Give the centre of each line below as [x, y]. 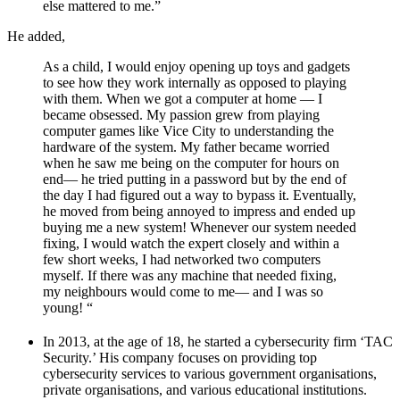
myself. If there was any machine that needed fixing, [190, 276]
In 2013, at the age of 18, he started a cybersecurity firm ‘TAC [218, 342]
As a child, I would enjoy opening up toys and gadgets [196, 67]
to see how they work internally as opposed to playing [195, 83]
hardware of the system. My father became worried [186, 147]
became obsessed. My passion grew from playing [181, 115]
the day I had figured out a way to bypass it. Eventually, [200, 196]
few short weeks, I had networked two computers [182, 260]
